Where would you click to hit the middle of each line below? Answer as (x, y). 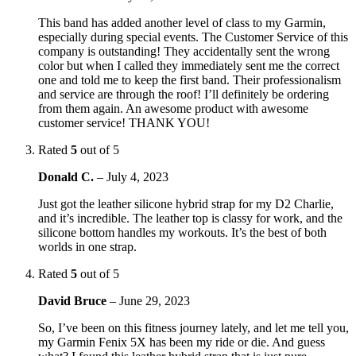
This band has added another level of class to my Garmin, (182, 22)
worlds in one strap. (87, 246)
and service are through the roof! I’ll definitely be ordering (184, 94)
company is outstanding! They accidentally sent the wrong (184, 51)
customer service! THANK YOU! (124, 122)
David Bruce (74, 300)
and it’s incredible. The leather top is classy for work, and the (190, 218)
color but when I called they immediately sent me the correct (189, 65)
